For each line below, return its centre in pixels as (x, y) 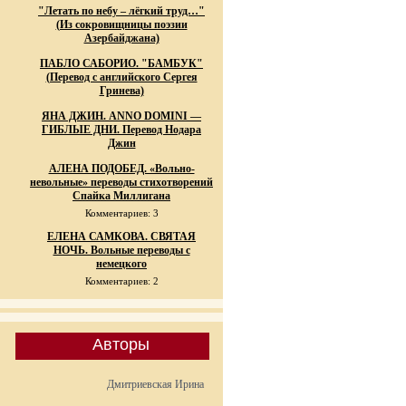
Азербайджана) (121, 38)
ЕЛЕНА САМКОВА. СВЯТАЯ (121, 237)
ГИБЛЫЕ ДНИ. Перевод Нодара (121, 130)
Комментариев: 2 (121, 281)
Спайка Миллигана (121, 196)
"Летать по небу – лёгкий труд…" (121, 11)
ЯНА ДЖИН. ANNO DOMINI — (121, 116)
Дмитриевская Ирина (155, 384)
